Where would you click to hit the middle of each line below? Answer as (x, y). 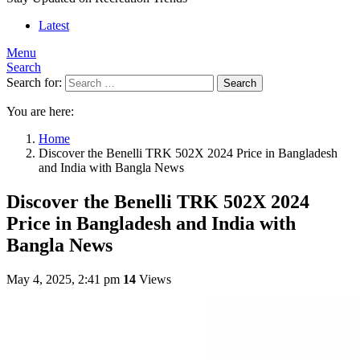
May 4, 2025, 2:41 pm (63, 279)
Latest (54, 25)
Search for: (34, 82)
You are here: (40, 111)
